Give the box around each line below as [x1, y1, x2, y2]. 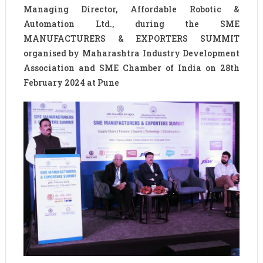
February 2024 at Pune [23, 77, 119, 89]
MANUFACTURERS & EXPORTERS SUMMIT [23, 33, 240, 45]
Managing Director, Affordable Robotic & [23, 4, 240, 15]
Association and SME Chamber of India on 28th [23, 62, 240, 74]
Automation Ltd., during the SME [23, 18, 240, 30]
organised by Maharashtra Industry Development [23, 48, 240, 59]
